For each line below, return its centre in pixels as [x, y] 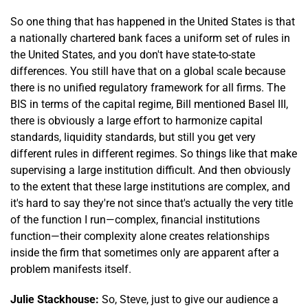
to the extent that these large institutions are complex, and [150, 186]
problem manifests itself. [71, 269]
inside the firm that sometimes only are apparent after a [145, 252]
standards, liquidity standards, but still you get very [133, 137]
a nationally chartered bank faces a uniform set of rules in [150, 38]
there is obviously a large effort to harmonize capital [136, 120]
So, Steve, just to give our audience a [189, 299]
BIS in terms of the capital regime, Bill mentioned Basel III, [149, 104]
